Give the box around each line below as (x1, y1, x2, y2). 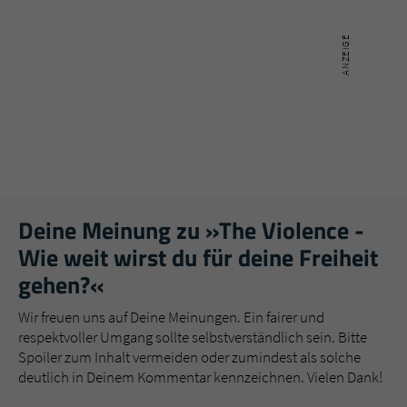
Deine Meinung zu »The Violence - (18, 212, 364, 248)
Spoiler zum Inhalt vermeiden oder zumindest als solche (18, 346, 361, 367)
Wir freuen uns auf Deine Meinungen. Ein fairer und (18, 306, 324, 327)
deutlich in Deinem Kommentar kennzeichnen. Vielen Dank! (18, 366, 382, 387)
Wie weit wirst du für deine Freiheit (18, 239, 378, 275)
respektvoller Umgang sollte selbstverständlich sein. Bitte (18, 326, 367, 347)
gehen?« (18, 266, 104, 303)
